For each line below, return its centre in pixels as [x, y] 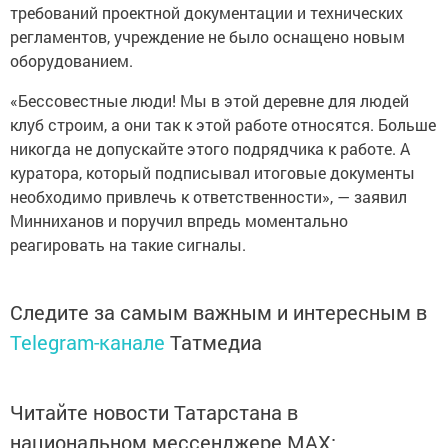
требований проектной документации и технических [206, 12]
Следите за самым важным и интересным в [218, 312]
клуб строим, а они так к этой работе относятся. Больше [223, 124]
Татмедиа [216, 342]
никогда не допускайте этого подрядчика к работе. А [210, 148]
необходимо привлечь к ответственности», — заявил [208, 196]
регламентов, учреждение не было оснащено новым [207, 36]
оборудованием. [71, 60]
